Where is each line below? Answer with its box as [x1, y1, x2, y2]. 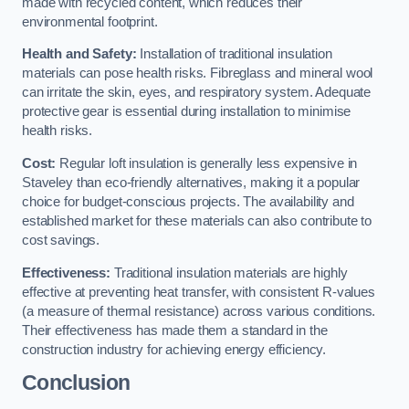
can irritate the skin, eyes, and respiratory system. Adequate [22, 85, 372, 100]
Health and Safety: [22, 47, 137, 62]
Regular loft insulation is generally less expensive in [56, 155, 358, 171]
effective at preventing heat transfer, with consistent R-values [22, 284, 375, 299]
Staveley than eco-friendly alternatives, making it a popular [22, 174, 361, 190]
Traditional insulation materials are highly [110, 265, 348, 280]
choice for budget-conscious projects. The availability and [22, 194, 354, 209]
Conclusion [22, 371, 131, 395]
